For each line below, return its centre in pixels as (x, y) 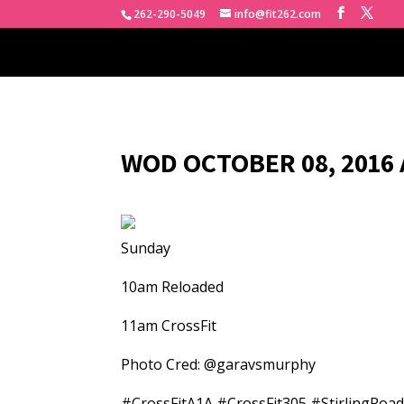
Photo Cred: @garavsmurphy (219, 364)
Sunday (146, 248)
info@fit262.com (278, 14)
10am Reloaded (173, 287)
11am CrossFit (169, 326)
